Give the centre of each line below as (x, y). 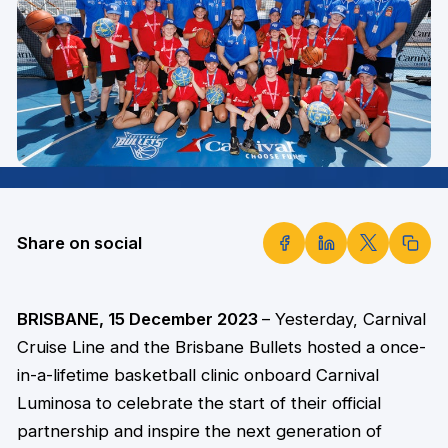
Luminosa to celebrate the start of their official (198, 403)
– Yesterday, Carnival (343, 319)
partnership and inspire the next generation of (199, 431)
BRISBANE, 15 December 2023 (139, 319)
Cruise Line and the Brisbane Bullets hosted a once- (221, 347)
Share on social (79, 242)
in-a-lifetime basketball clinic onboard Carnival (197, 375)
